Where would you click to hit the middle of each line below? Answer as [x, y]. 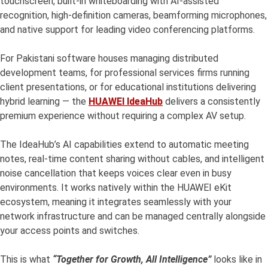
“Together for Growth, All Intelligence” [132, 260]
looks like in [237, 260]
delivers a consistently [211, 102]
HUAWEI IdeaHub [126, 102]
